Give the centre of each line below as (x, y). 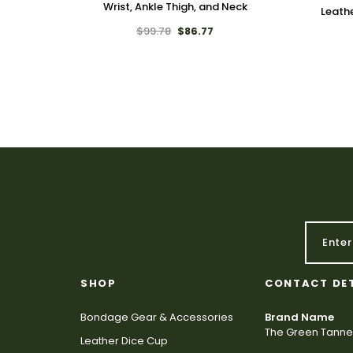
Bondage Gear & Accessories (157, 317)
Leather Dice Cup (124, 340)
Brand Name (299, 317)
